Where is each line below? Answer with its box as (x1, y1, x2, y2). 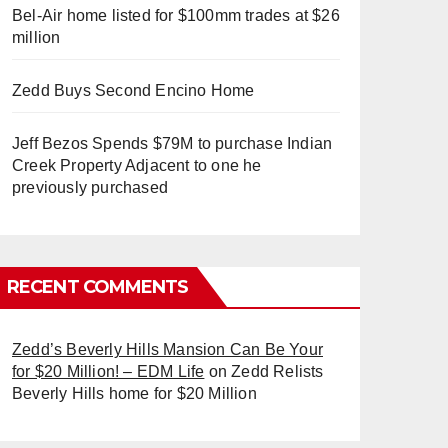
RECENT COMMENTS (7, 276, 189, 298)
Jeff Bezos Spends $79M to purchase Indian (12, 135, 333, 152)
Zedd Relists (231, 363, 324, 380)
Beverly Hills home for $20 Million (12, 385, 257, 402)
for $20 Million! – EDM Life (12, 363, 205, 380)
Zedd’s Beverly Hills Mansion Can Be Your (12, 341, 323, 358)
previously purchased (12, 179, 168, 196)
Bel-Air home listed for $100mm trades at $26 (12, 7, 340, 24)
